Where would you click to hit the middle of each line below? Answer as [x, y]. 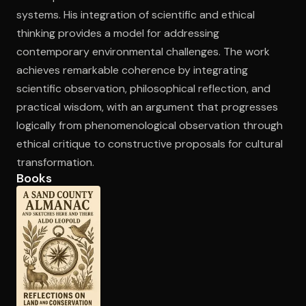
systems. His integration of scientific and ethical [136, 15]
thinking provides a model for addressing [118, 33]
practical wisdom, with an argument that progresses [147, 107]
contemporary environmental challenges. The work [143, 52]
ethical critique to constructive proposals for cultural [150, 144]
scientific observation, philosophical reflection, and [143, 88]
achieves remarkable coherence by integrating [132, 70]
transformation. [55, 162]
